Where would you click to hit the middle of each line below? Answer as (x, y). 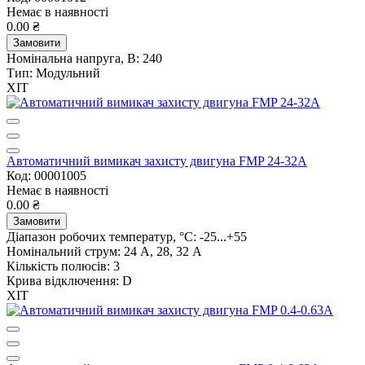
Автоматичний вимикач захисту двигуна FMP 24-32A (157, 161)
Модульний (68, 73)
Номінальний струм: (64, 251)
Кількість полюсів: (58, 266)
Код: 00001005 (46, 175)
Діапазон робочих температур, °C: (101, 236)
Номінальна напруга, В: (73, 58)
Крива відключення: (63, 280)
